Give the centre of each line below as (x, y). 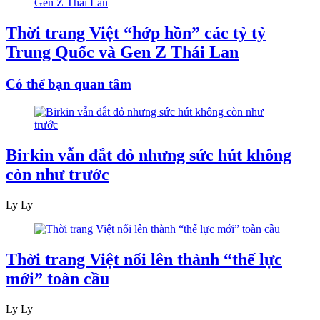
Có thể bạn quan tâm (69, 84)
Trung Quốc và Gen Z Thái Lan (122, 52)
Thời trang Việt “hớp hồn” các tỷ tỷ (136, 33)
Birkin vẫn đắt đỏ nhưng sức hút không (149, 155)
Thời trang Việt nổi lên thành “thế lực (144, 259)
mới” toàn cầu (57, 278)
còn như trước (57, 174)
